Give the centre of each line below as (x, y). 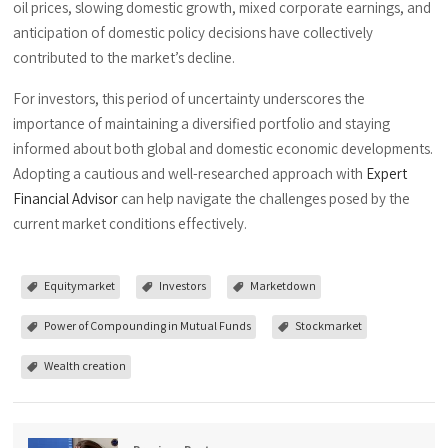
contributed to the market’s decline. (124, 57)
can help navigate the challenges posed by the (264, 198)
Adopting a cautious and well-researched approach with (190, 173)
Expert (387, 173)
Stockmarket (329, 325)
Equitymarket (80, 285)
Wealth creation (85, 365)
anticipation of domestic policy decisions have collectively (193, 32)
